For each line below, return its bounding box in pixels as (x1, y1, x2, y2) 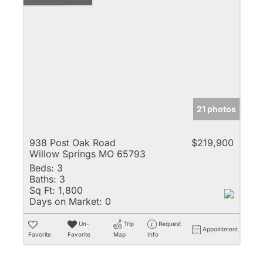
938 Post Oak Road (29, 136, 116, 149)
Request (158, 220, 181, 227)
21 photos (197, 103, 236, 114)
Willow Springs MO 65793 (29, 147, 146, 160)
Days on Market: (29, 195, 102, 207)
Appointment (203, 225, 238, 232)
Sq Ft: (29, 184, 55, 196)
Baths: (29, 173, 56, 185)
